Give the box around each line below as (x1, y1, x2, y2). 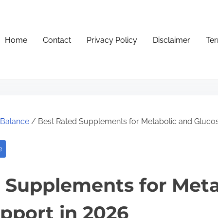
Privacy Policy (87, 36, 138, 45)
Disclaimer (153, 36, 191, 45)
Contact (43, 36, 72, 45)
